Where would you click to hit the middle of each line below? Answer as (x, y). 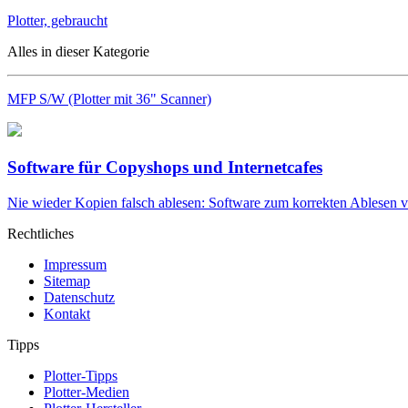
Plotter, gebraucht (57, 21)
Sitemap (67, 280)
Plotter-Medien (87, 392)
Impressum (75, 264)
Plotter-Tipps (81, 375)
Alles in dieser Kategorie (78, 52)
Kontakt (67, 313)
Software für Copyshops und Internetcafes (165, 167)
